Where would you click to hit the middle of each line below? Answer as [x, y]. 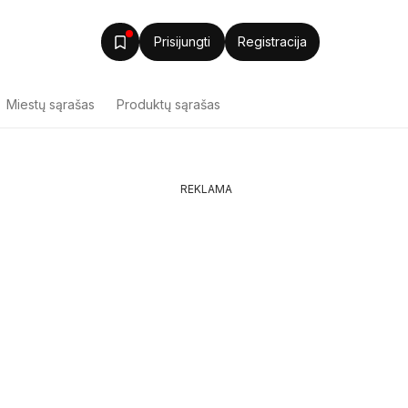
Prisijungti [182, 41]
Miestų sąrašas [51, 104]
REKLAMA [206, 189]
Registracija [272, 41]
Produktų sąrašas [168, 104]
